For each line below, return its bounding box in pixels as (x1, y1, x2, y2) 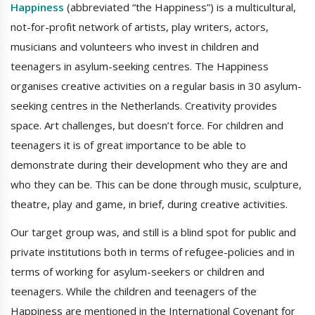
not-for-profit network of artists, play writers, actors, (11, 19, 269, 34)
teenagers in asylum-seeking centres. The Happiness (11, 58, 269, 73)
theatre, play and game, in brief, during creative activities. (11, 196, 288, 211)
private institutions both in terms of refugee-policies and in (11, 244, 295, 259)
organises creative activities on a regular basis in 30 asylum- (11, 78, 302, 93)
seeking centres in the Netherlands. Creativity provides (11, 98, 277, 112)
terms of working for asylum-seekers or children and (11, 264, 264, 278)
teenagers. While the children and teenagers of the (11, 283, 257, 298)
